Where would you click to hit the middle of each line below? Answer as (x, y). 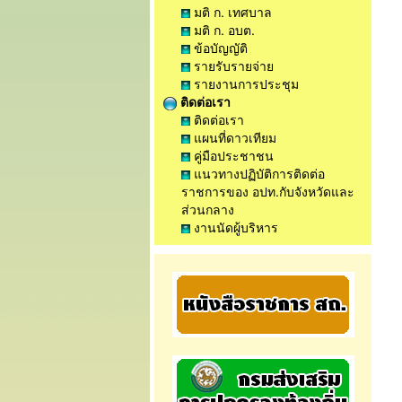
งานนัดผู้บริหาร (234, 227)
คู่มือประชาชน (232, 155)
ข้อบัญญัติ (219, 48)
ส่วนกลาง (208, 209)
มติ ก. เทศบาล (231, 12)
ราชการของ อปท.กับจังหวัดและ (268, 191)
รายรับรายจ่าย (232, 66)
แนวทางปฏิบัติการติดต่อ (258, 173)
